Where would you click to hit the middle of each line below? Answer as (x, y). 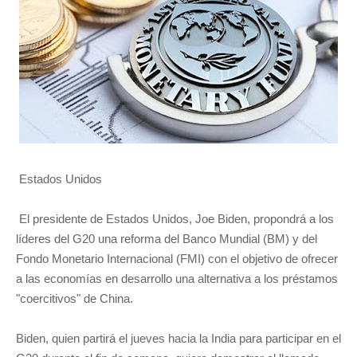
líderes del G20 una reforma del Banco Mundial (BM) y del (167, 239)
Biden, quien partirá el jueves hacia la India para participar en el (178, 338)
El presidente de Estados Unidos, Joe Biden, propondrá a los (175, 219)
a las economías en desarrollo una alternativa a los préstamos (177, 279)
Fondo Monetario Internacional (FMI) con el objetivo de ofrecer (177, 259)
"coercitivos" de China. (75, 298)
